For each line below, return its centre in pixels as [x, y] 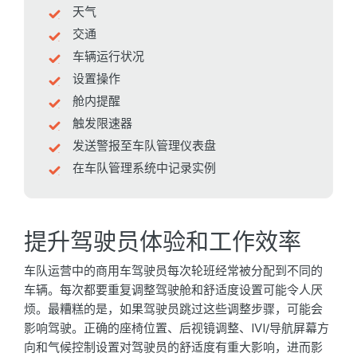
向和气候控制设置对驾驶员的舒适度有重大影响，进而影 [173, 347]
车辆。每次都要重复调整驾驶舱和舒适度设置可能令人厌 [173, 290]
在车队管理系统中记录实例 [144, 168]
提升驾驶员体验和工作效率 [163, 242]
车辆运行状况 [108, 57]
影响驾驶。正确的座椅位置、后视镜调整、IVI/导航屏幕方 [177, 328]
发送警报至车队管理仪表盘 [144, 146]
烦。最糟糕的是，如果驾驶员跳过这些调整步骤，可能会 [173, 309]
